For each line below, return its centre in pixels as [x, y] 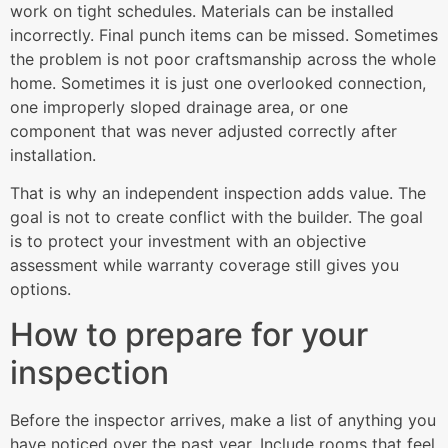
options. [40, 289]
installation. [53, 154]
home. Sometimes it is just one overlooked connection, [218, 82]
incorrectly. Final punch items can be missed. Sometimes [224, 34]
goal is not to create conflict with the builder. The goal [216, 217]
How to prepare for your [189, 334]
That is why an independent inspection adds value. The [218, 193]
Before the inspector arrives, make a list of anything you [223, 419]
